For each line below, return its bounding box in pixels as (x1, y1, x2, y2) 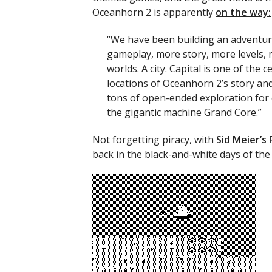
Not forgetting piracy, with (92, 132, 216, 146)
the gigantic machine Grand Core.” (107, 106, 262, 120)
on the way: (216, 5, 271, 19)
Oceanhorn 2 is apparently (92, 5, 216, 19)
